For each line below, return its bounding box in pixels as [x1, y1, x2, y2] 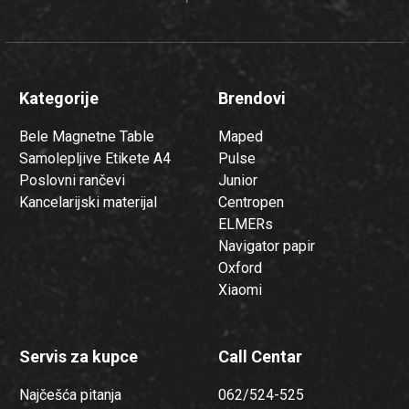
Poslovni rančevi [19, 171, 125, 189]
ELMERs [218, 215, 273, 233]
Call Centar [218, 346, 302, 366]
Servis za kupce [19, 346, 138, 366]
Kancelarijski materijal [19, 193, 157, 211]
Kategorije [19, 88, 99, 108]
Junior [218, 171, 257, 189]
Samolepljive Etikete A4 [19, 149, 171, 167]
